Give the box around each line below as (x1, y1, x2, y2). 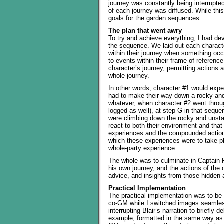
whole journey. (108, 72, 149, 79)
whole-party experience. (108, 144, 177, 152)
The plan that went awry (108, 27, 182, 34)
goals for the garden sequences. (108, 14, 201, 22)
